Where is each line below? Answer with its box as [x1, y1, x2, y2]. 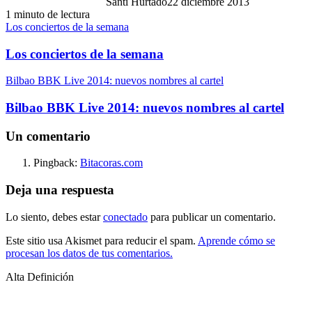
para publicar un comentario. [148, 210, 276, 223]
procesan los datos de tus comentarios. [6, 247, 173, 259]
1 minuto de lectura [6, 8, 90, 20]
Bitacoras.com [80, 157, 143, 169]
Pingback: [33, 157, 80, 169]
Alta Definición [6, 270, 74, 283]
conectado [103, 210, 148, 223]
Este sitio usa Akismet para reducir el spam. [6, 234, 198, 247]
